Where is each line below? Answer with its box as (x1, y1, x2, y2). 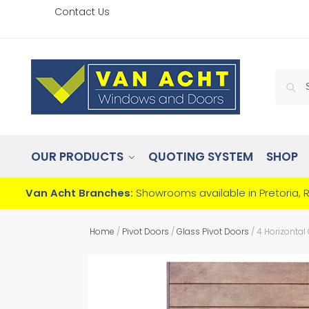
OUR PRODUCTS (30, 148, 123, 165)
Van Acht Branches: (25, 185, 133, 200)
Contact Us (54, 5, 110, 19)
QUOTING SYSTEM (148, 148, 254, 165)
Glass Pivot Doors (176, 225, 249, 237)
